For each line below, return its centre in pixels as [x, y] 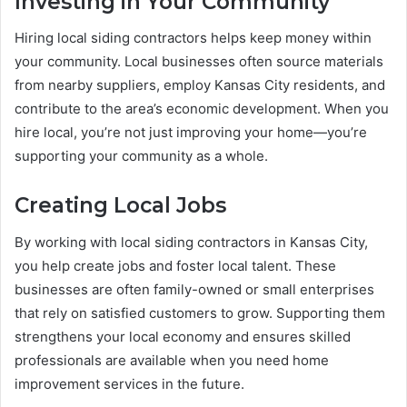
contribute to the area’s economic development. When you [202, 109]
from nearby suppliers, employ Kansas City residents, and [200, 85]
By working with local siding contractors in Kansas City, [191, 242]
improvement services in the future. [129, 383]
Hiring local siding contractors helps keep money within [193, 38]
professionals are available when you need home [172, 360]
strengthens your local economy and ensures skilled [183, 336]
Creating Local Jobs [120, 206]
